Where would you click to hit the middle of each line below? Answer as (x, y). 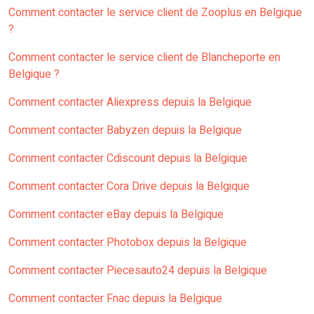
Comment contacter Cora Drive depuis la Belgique (129, 187)
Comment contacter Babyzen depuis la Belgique (125, 131)
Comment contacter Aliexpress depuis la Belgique (130, 103)
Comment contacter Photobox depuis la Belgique (128, 243)
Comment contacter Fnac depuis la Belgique (115, 299)
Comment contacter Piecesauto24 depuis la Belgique (138, 271)
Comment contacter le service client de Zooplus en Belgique (155, 13)
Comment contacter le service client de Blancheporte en (144, 58)
